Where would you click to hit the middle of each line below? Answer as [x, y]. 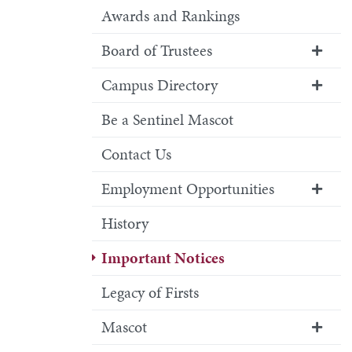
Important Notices [163, 258]
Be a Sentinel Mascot [167, 119]
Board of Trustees [157, 50]
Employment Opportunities [188, 189]
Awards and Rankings [170, 16]
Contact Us [136, 154]
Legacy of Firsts [150, 292]
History [125, 223]
